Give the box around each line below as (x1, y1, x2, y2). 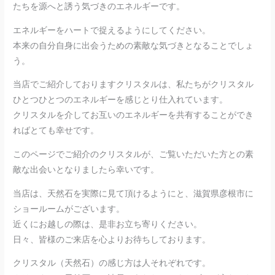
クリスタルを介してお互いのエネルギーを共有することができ (13, 109, 254, 122)
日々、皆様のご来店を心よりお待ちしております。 (13, 233, 211, 246)
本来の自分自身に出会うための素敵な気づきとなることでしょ (13, 39, 254, 52)
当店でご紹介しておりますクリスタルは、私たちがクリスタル (13, 79, 254, 91)
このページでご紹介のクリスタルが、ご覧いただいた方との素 (13, 149, 254, 161)
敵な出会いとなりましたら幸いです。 (13, 164, 160, 176)
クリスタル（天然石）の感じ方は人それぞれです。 (13, 257, 211, 269)
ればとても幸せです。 (13, 125, 99, 137)
